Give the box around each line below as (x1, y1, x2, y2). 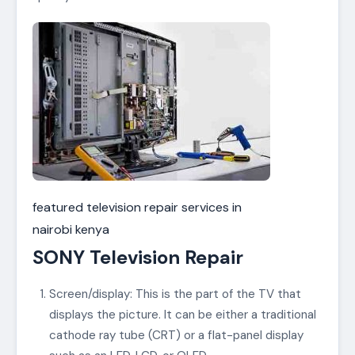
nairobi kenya (32, 220, 109, 238)
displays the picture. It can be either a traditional (48, 307, 316, 323)
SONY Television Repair (32, 244, 243, 269)
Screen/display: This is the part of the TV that (48, 286, 301, 303)
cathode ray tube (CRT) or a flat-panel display (48, 327, 303, 344)
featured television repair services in (32, 198, 242, 216)
